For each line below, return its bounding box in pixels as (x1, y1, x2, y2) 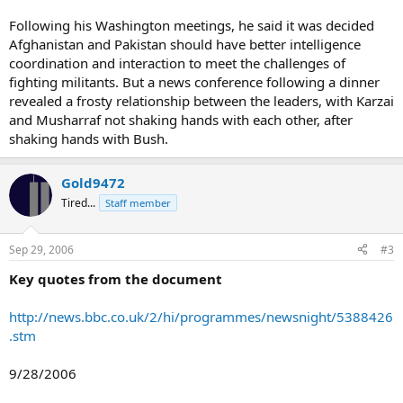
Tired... (61, 195, 95, 210)
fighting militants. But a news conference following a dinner (9, 73, 380, 91)
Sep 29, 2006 (9, 241, 74, 257)
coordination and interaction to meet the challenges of (9, 54, 345, 72)
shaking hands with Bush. (9, 130, 168, 148)
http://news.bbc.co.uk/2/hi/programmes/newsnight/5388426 (9, 307, 393, 326)
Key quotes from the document (9, 269, 222, 288)
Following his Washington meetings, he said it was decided (9, 16, 374, 34)
